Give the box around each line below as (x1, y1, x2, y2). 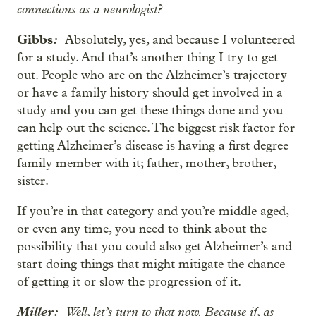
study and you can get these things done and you (17, 103, 283, 118)
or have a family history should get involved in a (17, 85, 283, 100)
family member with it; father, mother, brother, (17, 156, 276, 171)
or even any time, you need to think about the (17, 221, 267, 236)
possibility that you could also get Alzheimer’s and (17, 239, 292, 254)
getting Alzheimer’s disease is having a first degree (17, 138, 288, 153)
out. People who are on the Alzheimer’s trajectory (17, 68, 287, 83)
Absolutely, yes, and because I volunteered (65, 32, 295, 47)
